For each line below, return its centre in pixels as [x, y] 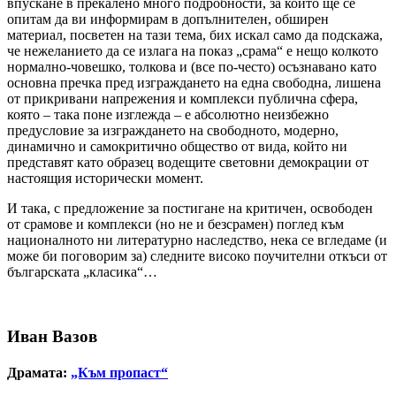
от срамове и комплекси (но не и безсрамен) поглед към [175, 225]
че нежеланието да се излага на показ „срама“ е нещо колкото [193, 51]
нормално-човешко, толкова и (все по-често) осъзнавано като [192, 67]
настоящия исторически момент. [105, 179]
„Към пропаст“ [119, 373]
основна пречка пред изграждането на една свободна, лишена [194, 83]
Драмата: [39, 373]
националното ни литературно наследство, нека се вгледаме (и [197, 240]
